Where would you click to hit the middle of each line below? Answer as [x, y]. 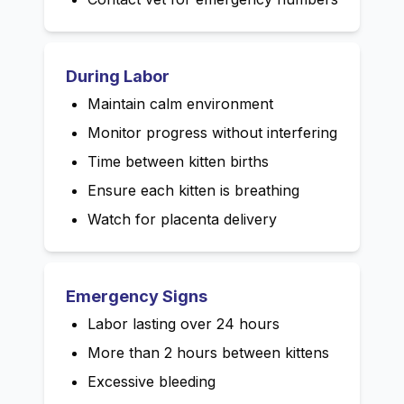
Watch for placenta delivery [182, 220]
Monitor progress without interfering [212, 133]
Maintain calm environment [180, 104]
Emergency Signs [137, 297]
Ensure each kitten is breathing [193, 191]
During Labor [118, 77]
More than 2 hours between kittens [208, 353]
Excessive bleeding [151, 382]
